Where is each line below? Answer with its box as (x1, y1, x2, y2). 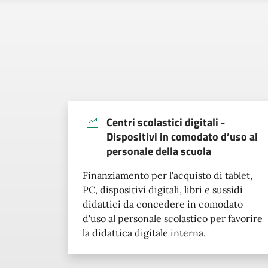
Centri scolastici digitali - (106, 114, 225, 130)
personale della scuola (106, 142, 211, 159)
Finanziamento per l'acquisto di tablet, (83, 169, 252, 181)
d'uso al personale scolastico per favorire (83, 212, 263, 224)
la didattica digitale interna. (83, 226, 206, 239)
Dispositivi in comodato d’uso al (106, 128, 258, 145)
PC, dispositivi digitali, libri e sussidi (83, 183, 243, 196)
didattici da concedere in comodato (83, 197, 243, 210)
